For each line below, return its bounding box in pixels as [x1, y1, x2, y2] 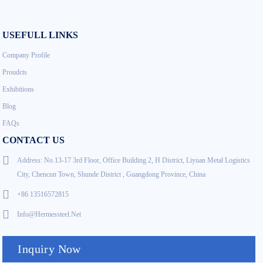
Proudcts [2, 68, 28, 76]
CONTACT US [2, 135, 65, 145]
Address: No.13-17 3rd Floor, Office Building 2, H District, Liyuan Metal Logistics [17, 156, 251, 164]
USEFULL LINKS [2, 30, 79, 40]
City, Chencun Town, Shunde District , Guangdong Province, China [17, 170, 206, 178]
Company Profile [2, 51, 50, 59]
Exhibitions [2, 85, 35, 93]
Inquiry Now [18, 242, 81, 255]
